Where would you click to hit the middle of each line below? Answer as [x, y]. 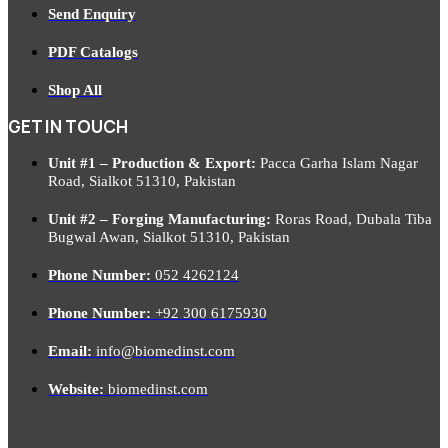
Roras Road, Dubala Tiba [351, 218]
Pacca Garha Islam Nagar [337, 162]
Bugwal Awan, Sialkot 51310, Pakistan [169, 236]
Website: [76, 388]
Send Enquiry [92, 13]
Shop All [75, 89]
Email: [70, 350]
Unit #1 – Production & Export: [152, 162]
